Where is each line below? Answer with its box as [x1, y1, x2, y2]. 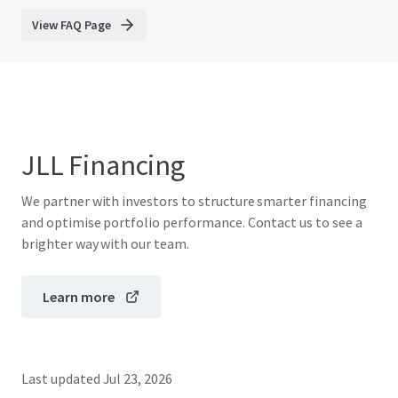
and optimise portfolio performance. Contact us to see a [21, 213, 362, 231]
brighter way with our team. [21, 235, 189, 252]
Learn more [43, 288, 115, 306]
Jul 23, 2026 [102, 370, 173, 387]
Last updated [21, 370, 100, 387]
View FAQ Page [32, 17, 111, 33]
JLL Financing [21, 147, 185, 183]
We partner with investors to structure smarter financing [21, 192, 367, 210]
